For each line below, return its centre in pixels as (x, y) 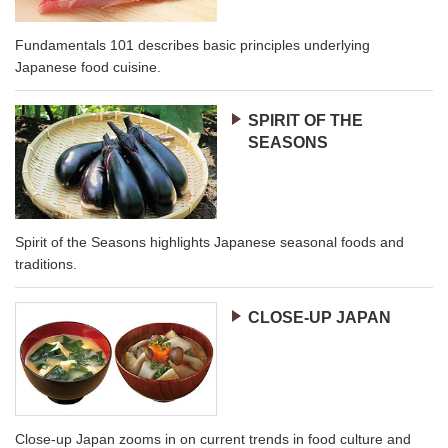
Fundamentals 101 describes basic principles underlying (192, 44)
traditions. (46, 263)
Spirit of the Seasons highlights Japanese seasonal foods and (209, 241)
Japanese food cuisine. (88, 66)
